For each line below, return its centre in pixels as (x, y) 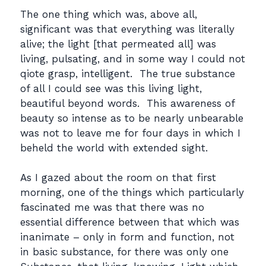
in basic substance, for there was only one (124, 252)
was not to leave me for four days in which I (130, 133)
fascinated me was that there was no (112, 207)
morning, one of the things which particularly (132, 192)
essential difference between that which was (130, 222)
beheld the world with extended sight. (114, 148)
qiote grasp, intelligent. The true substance (128, 73)
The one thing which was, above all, (109, 14)
